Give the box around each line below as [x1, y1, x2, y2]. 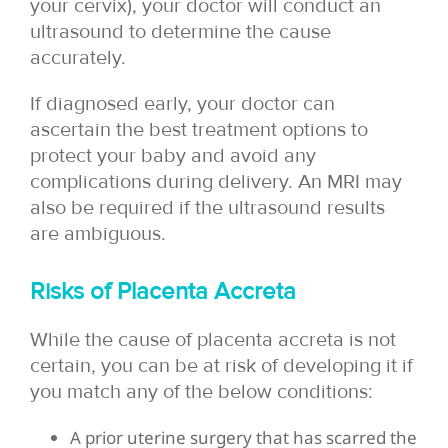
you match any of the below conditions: [30, 379, 373, 404]
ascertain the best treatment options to [30, 117, 368, 142]
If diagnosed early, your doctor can [30, 91, 335, 116]
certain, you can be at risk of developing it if [30, 353, 413, 378]
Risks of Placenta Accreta [30, 276, 296, 306]
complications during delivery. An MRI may [30, 169, 402, 194]
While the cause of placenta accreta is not [30, 327, 396, 352]
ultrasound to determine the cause [30, 19, 331, 44]
